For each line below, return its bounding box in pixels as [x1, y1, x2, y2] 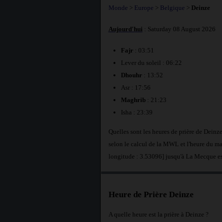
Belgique [160, 3, 185, 11]
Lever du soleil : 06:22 [120, 59, 182, 67]
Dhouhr [120, 71, 142, 79]
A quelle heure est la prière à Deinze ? [108, 210, 209, 218]
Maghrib [120, 96, 146, 104]
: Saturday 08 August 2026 [142, 25, 216, 33]
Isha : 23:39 [120, 109, 153, 116]
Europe [134, 3, 154, 11]
